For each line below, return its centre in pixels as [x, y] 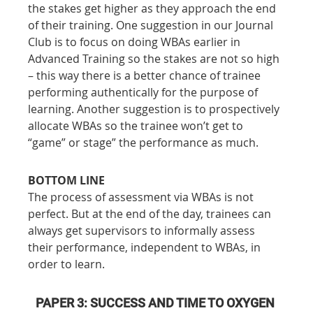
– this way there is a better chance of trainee [146, 75]
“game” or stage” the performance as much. [144, 142]
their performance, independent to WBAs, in [146, 247]
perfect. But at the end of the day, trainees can [151, 213]
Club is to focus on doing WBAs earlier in [136, 42]
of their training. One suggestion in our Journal [152, 25]
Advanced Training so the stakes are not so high [155, 58]
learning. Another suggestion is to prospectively [155, 109]
